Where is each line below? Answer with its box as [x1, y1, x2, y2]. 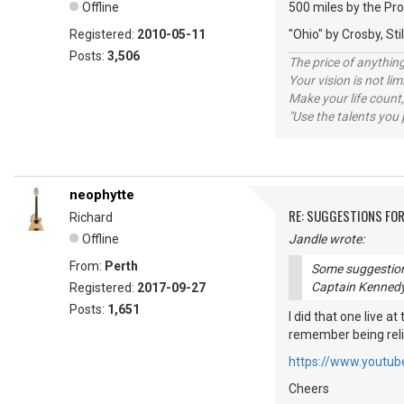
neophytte [69, 187, 134, 203]
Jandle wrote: [289, 232, 364, 246]
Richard [69, 210, 113, 225]
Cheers [289, 381, 329, 396]
